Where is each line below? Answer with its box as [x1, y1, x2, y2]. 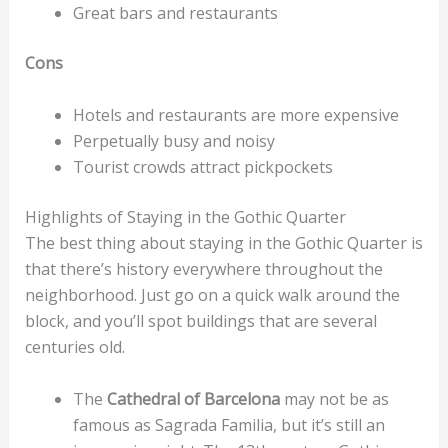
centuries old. [24, 336, 129, 358]
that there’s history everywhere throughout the [24, 258, 383, 280]
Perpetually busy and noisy [72, 130, 279, 152]
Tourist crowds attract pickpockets [72, 156, 337, 178]
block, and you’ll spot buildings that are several [24, 310, 377, 332]
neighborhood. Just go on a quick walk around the [24, 284, 400, 306]
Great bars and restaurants [72, 2, 282, 25]
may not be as [283, 387, 389, 410]
